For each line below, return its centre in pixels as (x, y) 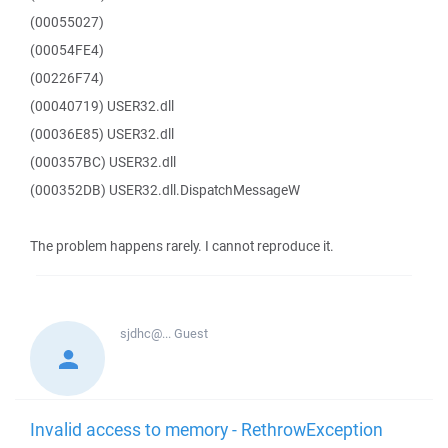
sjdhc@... (147, 333)
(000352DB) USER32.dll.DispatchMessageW (165, 190)
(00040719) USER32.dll (102, 106)
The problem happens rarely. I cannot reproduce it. (182, 246)
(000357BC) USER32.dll (103, 162)
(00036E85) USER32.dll (102, 134)
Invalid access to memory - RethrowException (206, 429)
